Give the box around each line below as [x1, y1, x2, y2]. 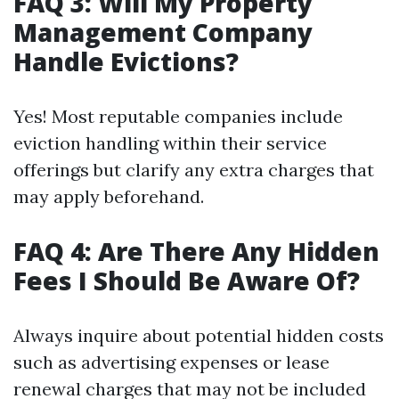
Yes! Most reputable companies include [13, 105, 343, 127]
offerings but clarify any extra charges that [13, 159, 374, 181]
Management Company [13, 15, 313, 49]
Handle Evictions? [13, 45, 239, 78]
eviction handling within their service [13, 132, 327, 154]
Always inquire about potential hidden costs [13, 324, 384, 346]
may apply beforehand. [13, 185, 204, 208]
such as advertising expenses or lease [13, 351, 330, 373]
